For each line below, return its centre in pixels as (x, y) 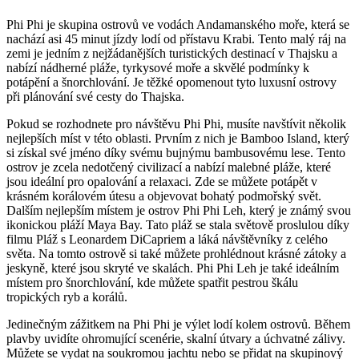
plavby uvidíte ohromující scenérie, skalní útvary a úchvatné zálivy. (176, 339)
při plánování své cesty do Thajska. (95, 97)
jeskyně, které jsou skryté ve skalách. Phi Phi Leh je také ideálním (173, 268)
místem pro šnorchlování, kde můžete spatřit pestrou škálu (152, 283)
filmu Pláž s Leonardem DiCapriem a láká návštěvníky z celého (167, 240)
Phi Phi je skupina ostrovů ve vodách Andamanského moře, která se (178, 25)
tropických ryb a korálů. (67, 297)
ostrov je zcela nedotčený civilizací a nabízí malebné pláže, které (169, 167)
